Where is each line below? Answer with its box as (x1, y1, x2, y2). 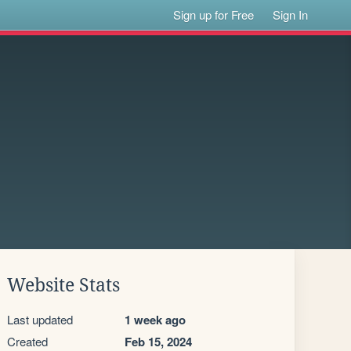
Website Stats (7, 275, 120, 295)
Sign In (273, 6, 309, 23)
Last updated (7, 311, 73, 327)
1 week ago (125, 311, 186, 328)
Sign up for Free (173, 6, 255, 23)
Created (7, 333, 48, 349)
